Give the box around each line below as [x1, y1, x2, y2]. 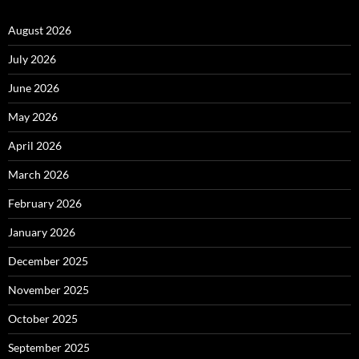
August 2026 [8, 23, 71, 38]
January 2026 [8, 225, 75, 240]
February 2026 [8, 196, 82, 211]
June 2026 [8, 81, 59, 95]
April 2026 [8, 139, 62, 153]
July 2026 [8, 52, 56, 67]
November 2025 [8, 283, 89, 297]
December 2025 [8, 254, 88, 268]
